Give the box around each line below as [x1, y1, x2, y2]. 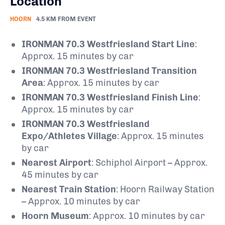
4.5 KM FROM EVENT [36, 15, 96, 23]
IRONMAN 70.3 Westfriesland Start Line [22, 38, 195, 50]
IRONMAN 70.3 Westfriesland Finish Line [22, 91, 198, 103]
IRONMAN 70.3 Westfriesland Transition [22, 65, 197, 76]
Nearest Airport [22, 157, 91, 168]
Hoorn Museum [22, 210, 89, 221]
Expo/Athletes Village [22, 130, 117, 142]
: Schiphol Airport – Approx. [91, 157, 207, 168]
